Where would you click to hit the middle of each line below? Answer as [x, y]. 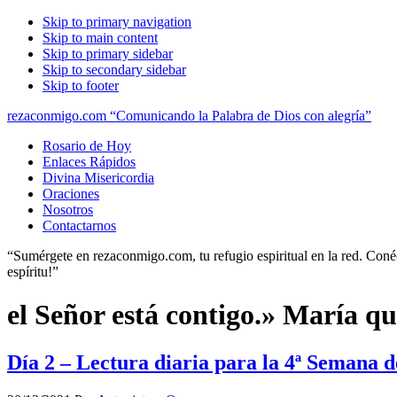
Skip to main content [100, 38]
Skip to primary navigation [117, 22]
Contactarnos [79, 226]
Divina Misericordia [98, 178]
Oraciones [71, 194]
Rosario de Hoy [87, 146]
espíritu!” [33, 272]
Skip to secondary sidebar [114, 70]
